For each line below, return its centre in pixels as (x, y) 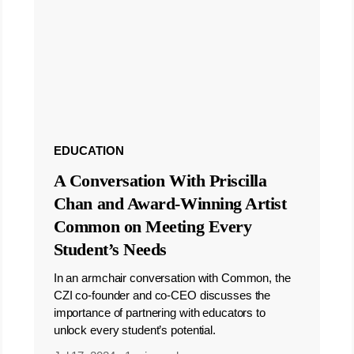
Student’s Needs (110, 249)
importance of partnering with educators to (159, 312)
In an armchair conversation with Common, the (172, 277)
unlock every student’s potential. (134, 330)
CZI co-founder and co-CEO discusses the (162, 295)
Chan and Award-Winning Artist (170, 203)
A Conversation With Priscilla (160, 180)
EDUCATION (88, 151)
